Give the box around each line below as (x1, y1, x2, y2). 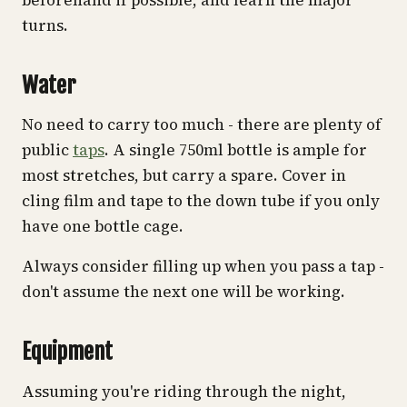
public (22, 139, 73, 162)
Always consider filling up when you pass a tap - (22, 255, 384, 278)
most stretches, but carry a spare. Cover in (22, 164, 346, 187)
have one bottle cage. (22, 215, 184, 238)
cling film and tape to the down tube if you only (22, 190, 380, 213)
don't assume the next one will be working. (22, 281, 345, 303)
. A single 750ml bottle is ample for (104, 139, 367, 162)
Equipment (22, 338, 113, 366)
